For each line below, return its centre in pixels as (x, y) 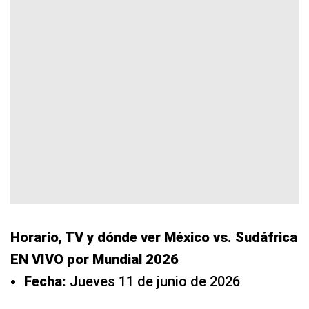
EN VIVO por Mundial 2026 (94, 259)
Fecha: (45, 281)
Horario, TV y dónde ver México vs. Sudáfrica (154, 237)
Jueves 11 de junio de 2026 (153, 281)
